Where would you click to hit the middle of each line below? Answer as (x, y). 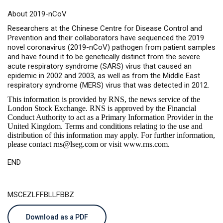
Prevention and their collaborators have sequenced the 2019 (106, 38)
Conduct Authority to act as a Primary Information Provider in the (110, 117)
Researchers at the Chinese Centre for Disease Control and (105, 28)
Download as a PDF (57, 217)
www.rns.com (146, 144)
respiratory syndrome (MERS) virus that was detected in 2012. (108, 85)
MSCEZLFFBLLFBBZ (41, 195)
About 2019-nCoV (37, 14)
